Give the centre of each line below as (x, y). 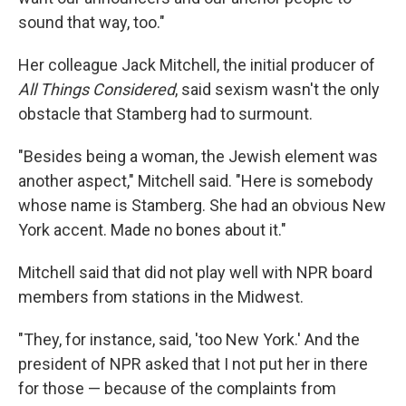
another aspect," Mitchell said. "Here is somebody (196, 180)
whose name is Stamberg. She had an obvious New (202, 205)
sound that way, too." (92, 22)
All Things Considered (97, 89)
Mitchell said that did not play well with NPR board (195, 272)
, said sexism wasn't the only (277, 89)
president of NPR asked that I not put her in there (193, 363)
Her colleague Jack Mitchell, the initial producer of (197, 64)
